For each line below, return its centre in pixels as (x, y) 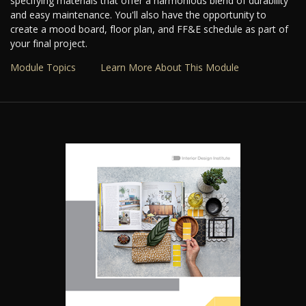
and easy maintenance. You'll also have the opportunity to (138, 15)
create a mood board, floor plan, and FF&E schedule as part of (149, 29)
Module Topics (43, 68)
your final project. (49, 44)
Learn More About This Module (170, 68)
